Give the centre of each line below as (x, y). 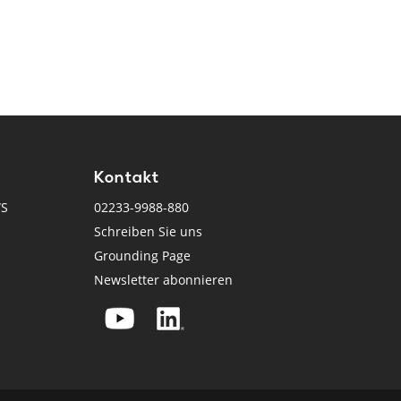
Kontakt (127, 179)
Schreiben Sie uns (149, 232)
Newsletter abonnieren (164, 280)
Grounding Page (143, 256)
